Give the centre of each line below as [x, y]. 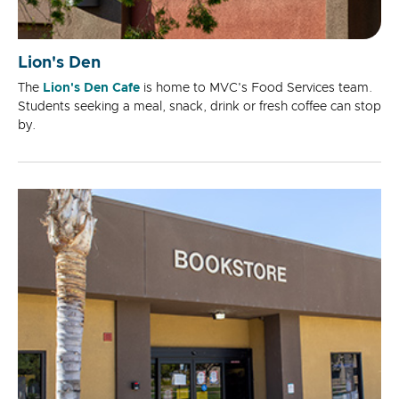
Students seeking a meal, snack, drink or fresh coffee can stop [199, 106]
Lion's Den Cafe [91, 88]
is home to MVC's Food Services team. [256, 88]
